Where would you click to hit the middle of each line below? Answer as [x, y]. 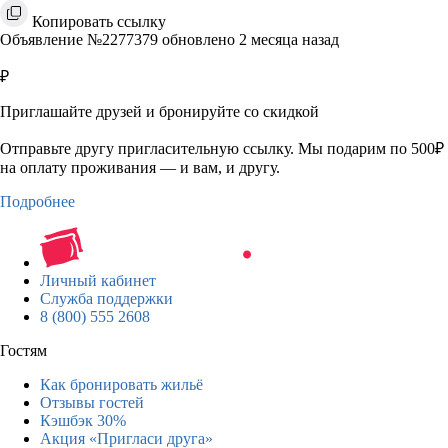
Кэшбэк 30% [83, 420]
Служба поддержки [106, 298]
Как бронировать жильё [121, 384]
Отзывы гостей [92, 402]
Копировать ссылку [99, 21]
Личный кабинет [98, 280]
